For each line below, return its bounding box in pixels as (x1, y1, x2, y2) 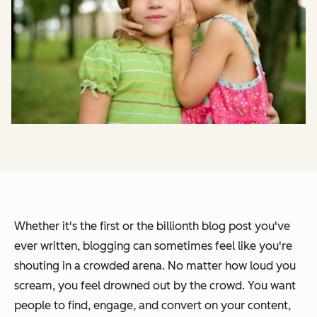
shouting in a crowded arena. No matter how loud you (14, 259, 296, 273)
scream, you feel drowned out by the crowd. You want (14, 279, 296, 293)
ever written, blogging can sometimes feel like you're (14, 239, 292, 253)
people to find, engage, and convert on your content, (14, 299, 291, 313)
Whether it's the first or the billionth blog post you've (14, 219, 290, 234)
